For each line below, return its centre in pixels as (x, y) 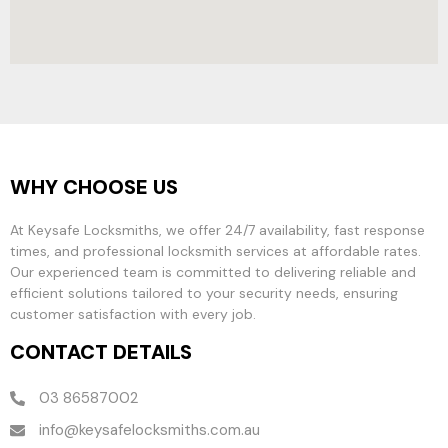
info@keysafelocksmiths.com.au (149, 430)
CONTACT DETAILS (101, 352)
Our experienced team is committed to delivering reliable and (213, 271)
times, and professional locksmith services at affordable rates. (215, 250)
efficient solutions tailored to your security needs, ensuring (204, 292)
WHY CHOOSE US (94, 186)
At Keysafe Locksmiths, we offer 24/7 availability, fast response (217, 229)
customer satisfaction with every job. (133, 313)
